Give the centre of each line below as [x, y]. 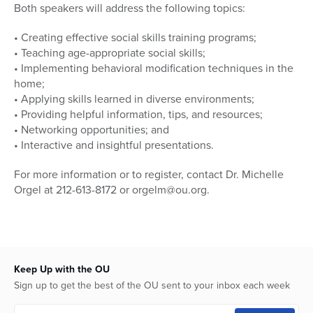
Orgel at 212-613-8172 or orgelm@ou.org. [112, 190]
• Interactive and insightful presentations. [114, 145]
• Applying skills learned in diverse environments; [134, 99]
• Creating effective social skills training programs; [135, 38]
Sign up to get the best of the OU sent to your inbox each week [152, 286]
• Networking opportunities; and [92, 130]
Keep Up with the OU [62, 270]
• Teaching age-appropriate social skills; [110, 53]
